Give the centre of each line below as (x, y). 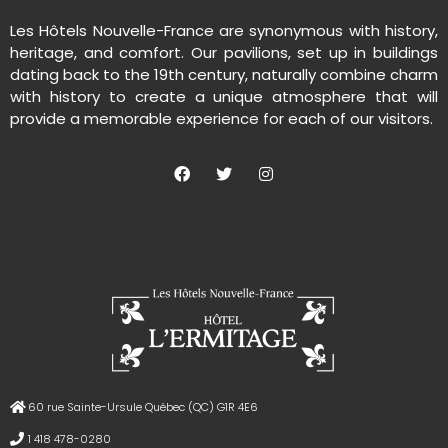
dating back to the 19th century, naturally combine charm (224, 74)
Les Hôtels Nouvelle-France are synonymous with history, (224, 30)
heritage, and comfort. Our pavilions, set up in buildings (224, 52)
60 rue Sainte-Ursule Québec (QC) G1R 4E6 (142, 406)
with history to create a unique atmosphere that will (224, 96)
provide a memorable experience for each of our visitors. (221, 118)
